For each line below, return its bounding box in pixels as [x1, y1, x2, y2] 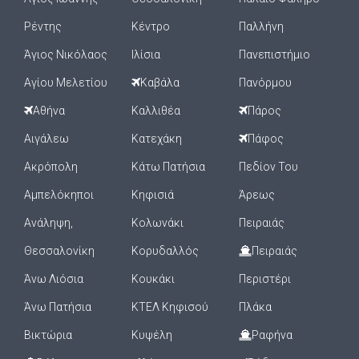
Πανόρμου [239, 76, 292, 89]
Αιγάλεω [24, 132, 69, 145]
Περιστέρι [239, 272, 291, 285]
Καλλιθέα [131, 104, 180, 117]
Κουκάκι [131, 272, 175, 285]
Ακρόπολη [24, 160, 78, 173]
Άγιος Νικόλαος [24, 48, 107, 61]
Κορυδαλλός [131, 244, 199, 257]
